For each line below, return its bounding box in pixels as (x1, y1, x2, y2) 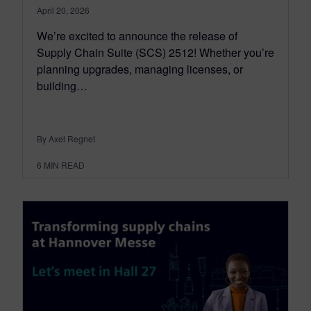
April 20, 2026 (37, 3, 90, 16)
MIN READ (44, 158, 85, 171)
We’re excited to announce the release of (37, 27, 237, 44)
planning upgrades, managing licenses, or (37, 60, 243, 77)
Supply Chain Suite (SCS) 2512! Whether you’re (37, 44, 274, 60)
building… (37, 77, 87, 94)
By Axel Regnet (37, 132, 95, 144)
